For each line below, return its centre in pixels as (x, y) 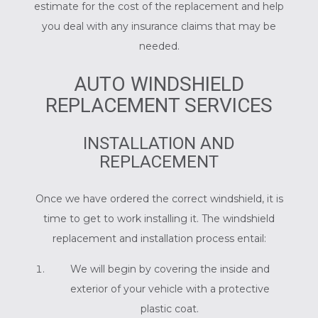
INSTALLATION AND (159, 143)
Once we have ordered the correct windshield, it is (159, 198)
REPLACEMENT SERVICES (159, 105)
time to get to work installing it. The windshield (159, 218)
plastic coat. (170, 308)
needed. (159, 46)
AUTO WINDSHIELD (159, 84)
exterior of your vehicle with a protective (170, 289)
